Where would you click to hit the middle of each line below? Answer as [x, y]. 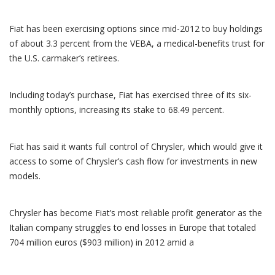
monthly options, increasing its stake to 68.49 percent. [117, 110]
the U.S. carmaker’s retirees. [64, 58]
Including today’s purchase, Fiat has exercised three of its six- [130, 95]
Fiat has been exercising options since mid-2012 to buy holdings [136, 29]
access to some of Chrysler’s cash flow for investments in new [133, 161]
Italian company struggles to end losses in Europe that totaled [133, 227]
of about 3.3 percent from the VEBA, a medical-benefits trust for [137, 43]
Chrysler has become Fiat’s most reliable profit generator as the [136, 213]
